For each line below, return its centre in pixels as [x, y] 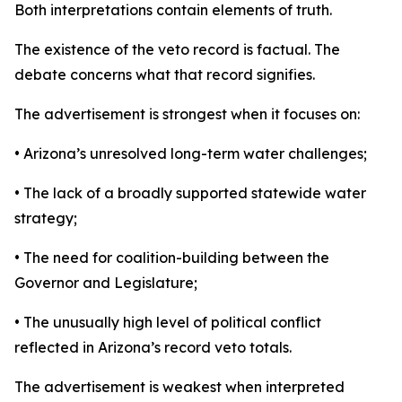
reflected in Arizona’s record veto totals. [153, 347]
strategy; [46, 218]
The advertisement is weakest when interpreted [179, 387]
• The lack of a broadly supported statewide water [190, 193]
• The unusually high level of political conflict [168, 322]
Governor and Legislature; [106, 283]
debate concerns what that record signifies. [165, 74]
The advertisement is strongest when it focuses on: [187, 114]
